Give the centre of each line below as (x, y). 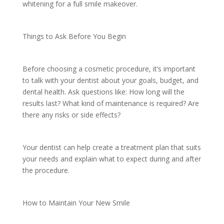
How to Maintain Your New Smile (77, 202)
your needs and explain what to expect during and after (111, 158)
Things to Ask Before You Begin (75, 36)
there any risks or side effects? (72, 114)
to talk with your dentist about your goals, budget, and (110, 80)
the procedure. (48, 170)
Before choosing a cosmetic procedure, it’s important (109, 68)
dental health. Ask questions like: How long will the (103, 91)
